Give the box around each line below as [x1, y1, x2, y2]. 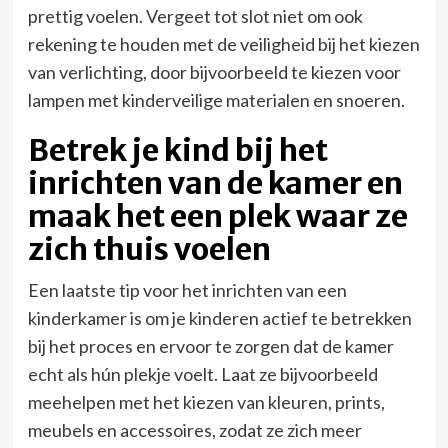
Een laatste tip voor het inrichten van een [27, 278, 347, 301]
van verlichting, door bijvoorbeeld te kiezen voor [27, 60, 401, 83]
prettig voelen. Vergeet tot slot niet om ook [27, 4, 363, 27]
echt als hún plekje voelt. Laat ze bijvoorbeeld [27, 362, 378, 385]
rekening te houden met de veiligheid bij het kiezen [27, 32, 420, 55]
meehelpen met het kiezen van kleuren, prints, [27, 390, 385, 413]
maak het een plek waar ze [27, 196, 408, 235]
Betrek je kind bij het [27, 130, 328, 169]
